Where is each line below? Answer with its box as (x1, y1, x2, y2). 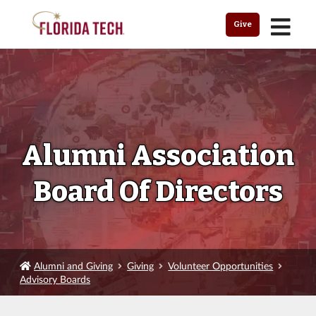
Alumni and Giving (34, 260, 114, 272)
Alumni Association (22, 139, 294, 173)
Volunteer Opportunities (168, 260, 274, 272)
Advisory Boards (20, 273, 90, 285)
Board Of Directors (33, 175, 283, 209)
